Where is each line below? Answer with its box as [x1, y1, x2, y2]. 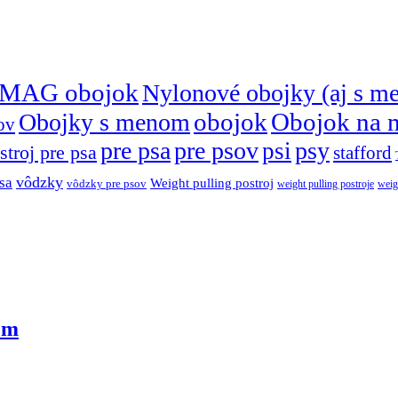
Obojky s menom [19, 108, 190, 137]
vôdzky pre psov [67, 178, 147, 191]
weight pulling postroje [277, 178, 374, 191]
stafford [333, 142, 392, 164]
